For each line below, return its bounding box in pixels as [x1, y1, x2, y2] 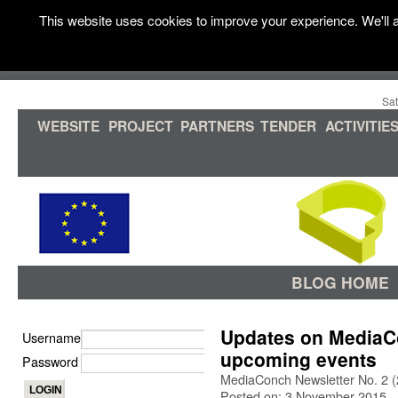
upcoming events [220, 346, 377, 372]
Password [22, 352, 78, 370]
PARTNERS [180, 115, 254, 136]
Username [22, 328, 81, 346]
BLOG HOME [291, 271, 389, 293]
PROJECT [108, 115, 173, 136]
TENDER [260, 115, 316, 136]
